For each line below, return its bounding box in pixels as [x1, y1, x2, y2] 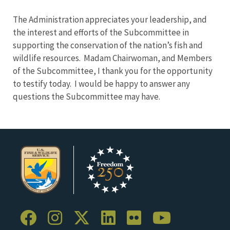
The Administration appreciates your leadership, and [13, 14, 207, 25]
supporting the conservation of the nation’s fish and [13, 40, 203, 51]
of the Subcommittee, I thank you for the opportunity [13, 65, 213, 76]
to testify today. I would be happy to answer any [13, 78, 190, 89]
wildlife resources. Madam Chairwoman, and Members [13, 52, 212, 64]
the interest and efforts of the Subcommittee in [13, 27, 189, 38]
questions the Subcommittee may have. [13, 91, 160, 102]
